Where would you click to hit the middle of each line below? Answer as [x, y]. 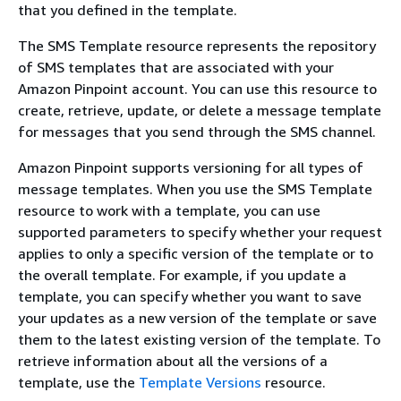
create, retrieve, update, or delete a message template [200, 110]
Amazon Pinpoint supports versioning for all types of [191, 167]
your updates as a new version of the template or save [197, 318]
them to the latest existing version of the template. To [199, 339]
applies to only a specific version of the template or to [196, 253]
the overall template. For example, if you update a [182, 275]
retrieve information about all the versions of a [173, 361]
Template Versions [200, 382]
